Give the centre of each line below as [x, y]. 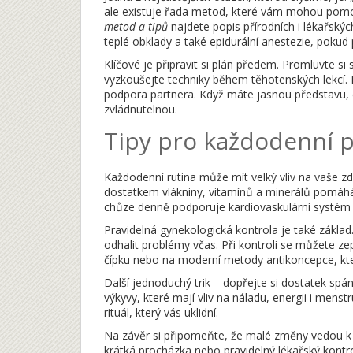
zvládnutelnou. [141, 109]
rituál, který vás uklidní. [161, 312]
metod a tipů [136, 26]
